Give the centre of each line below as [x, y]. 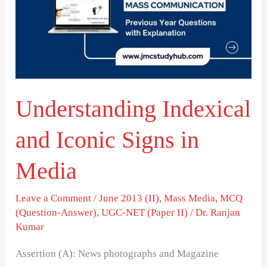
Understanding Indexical [133, 109]
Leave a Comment [54, 198]
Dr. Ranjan [218, 213]
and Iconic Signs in [108, 140]
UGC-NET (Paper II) [145, 213]
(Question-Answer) [56, 213]
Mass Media [190, 198]
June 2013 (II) [129, 198]
